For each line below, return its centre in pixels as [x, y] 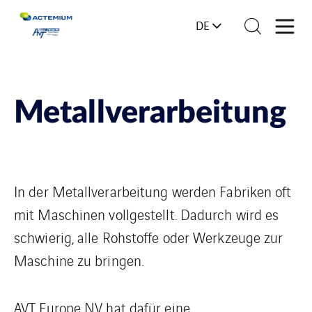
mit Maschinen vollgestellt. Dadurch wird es [147, 214]
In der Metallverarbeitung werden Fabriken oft [153, 191]
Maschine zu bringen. [79, 260]
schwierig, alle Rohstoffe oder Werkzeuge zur [149, 237]
